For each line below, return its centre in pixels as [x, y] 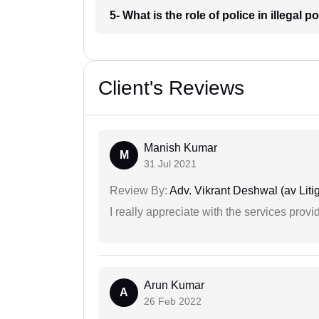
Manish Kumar [181, 148]
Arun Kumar [174, 286]
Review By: [138, 191]
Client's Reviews [171, 88]
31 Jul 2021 [170, 164]
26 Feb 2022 [173, 302]
